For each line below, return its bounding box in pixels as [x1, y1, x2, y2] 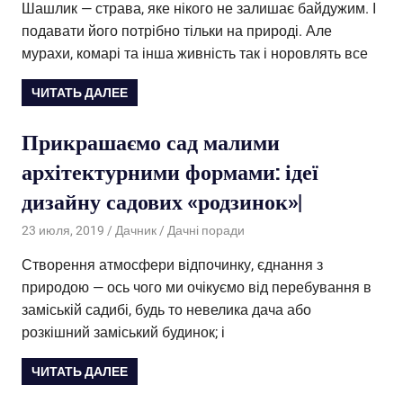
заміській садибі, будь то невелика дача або [22, 300, 311, 318]
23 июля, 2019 [22, 222, 104, 237]
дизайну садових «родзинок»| [22, 187, 302, 217]
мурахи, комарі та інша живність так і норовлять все [22, 44, 368, 62]
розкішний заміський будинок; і [22, 323, 225, 341]
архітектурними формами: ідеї [22, 157, 318, 187]
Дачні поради [166, 222, 245, 237]
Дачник [114, 222, 157, 237]
